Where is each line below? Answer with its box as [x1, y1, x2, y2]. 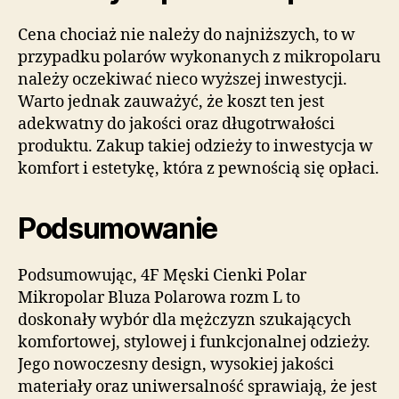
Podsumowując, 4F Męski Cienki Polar [18, 265, 306, 287]
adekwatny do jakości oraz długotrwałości [18, 114, 335, 135]
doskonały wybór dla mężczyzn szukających [18, 310, 351, 331]
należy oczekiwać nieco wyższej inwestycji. [18, 69, 347, 91]
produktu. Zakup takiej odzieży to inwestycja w [18, 136, 373, 158]
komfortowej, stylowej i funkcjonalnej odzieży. [18, 332, 370, 354]
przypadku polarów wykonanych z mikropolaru [18, 47, 380, 69]
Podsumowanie [18, 211, 218, 247]
